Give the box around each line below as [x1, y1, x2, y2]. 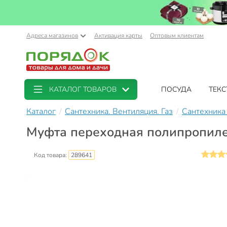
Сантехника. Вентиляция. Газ [65, 106, 173, 117]
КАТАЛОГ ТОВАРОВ [49, 85, 117, 94]
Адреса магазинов [26, 31, 78, 40]
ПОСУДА [161, 85, 192, 94]
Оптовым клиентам [150, 31, 204, 40]
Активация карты [94, 31, 142, 40]
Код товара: [34, 150, 68, 159]
